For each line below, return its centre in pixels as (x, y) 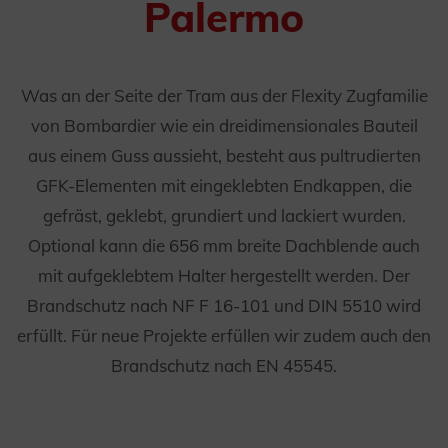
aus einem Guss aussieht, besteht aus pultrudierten (224, 155)
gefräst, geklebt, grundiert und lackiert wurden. (224, 215)
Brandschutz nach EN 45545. (224, 365)
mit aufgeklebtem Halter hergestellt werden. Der (224, 275)
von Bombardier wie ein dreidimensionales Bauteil (224, 125)
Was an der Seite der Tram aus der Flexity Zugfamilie (224, 95)
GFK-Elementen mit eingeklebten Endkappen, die (224, 185)
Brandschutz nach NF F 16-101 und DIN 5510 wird (224, 305)
